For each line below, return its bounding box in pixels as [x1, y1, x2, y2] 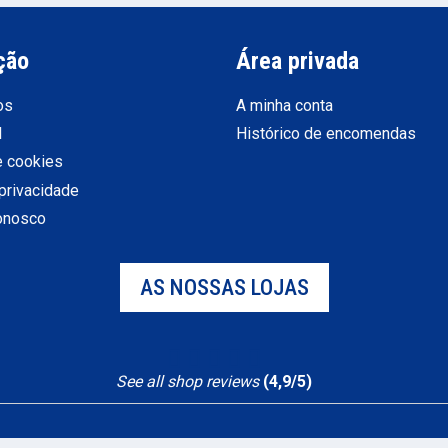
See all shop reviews [116, 372, 259, 392]
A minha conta [236, 95, 333, 115]
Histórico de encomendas [236, 123, 416, 143]
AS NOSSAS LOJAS [139, 274, 309, 301]
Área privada [236, 47, 359, 76]
